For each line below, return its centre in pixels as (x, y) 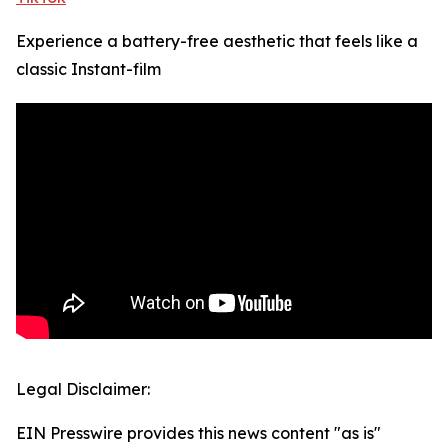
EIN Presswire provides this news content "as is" (198, 433)
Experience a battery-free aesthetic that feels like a (217, 41)
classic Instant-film (88, 69)
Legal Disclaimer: (83, 389)
